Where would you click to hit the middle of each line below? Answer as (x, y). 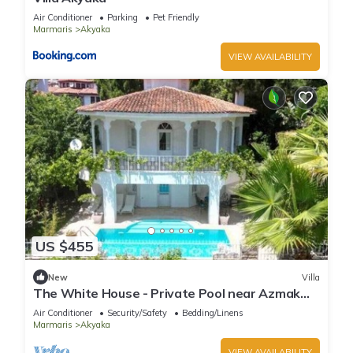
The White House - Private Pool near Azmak (167, 294)
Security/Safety (137, 313)
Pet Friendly (176, 17)
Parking (123, 17)
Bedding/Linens (213, 313)
